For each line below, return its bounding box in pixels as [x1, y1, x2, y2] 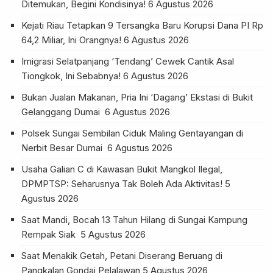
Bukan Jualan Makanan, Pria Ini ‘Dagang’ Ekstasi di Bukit [21, 91, 253, 103]
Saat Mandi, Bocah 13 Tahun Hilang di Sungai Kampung [21, 213, 247, 225]
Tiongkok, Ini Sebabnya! [21, 69, 121, 82]
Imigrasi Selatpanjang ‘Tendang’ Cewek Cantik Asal [21, 55, 234, 67]
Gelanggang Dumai [21, 105, 102, 118]
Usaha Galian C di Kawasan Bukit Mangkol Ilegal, [21, 163, 222, 175]
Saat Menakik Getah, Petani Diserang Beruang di [21, 249, 222, 261]
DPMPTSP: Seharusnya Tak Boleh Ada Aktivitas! [21, 177, 222, 190]
